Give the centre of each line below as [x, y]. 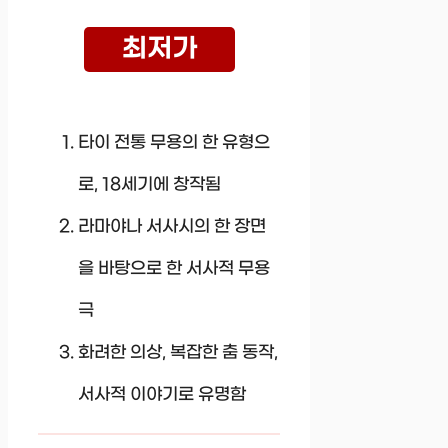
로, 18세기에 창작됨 [149, 184]
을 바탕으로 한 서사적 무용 [174, 268]
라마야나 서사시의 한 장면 [172, 226]
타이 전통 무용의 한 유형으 [174, 142]
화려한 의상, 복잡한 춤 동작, [178, 352]
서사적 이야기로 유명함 [162, 394]
